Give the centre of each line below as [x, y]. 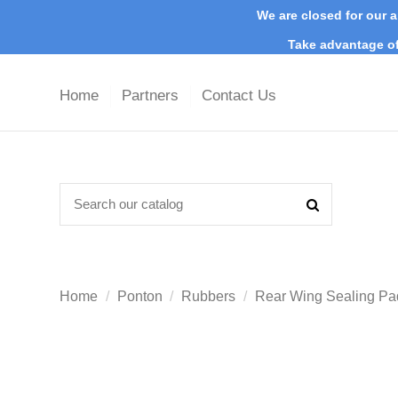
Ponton [139, 297]
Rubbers [209, 297]
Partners [152, 96]
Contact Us [239, 96]
